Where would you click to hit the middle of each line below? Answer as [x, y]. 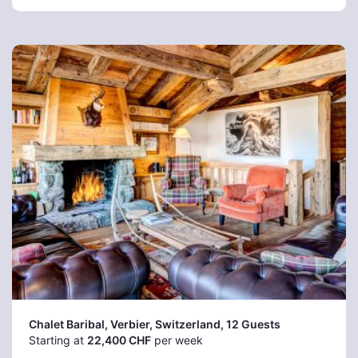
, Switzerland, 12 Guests [215, 324]
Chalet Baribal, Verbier [89, 324]
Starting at [58, 340]
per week [177, 340]
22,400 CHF [119, 340]
